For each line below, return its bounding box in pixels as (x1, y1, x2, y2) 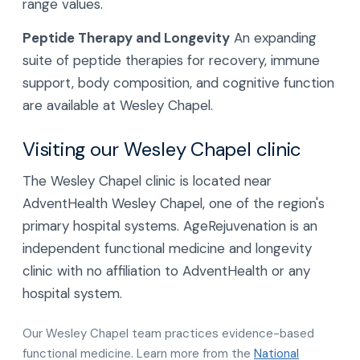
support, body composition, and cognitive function (22, 73, 334, 92)
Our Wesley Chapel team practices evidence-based (22, 325, 314, 342)
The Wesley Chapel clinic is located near (22, 171, 272, 190)
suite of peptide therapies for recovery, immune (22, 51, 320, 69)
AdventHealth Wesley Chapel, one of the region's (22, 194, 325, 212)
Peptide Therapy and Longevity (22, 28, 230, 47)
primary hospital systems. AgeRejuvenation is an (22, 216, 317, 235)
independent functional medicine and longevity (22, 239, 312, 257)
